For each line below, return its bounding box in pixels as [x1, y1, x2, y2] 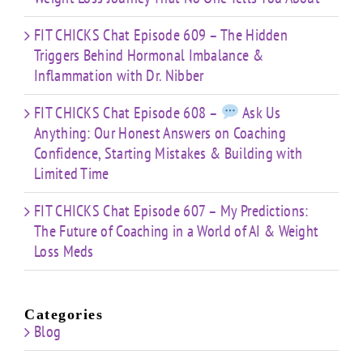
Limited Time [34, 163, 109, 185]
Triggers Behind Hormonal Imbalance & [34, 45, 263, 66]
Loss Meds [34, 241, 94, 263]
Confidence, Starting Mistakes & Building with [34, 143, 303, 164]
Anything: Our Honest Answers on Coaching [34, 122, 286, 144]
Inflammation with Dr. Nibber [34, 65, 204, 87]
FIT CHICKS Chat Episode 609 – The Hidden [34, 24, 288, 46]
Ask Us [239, 102, 280, 124]
